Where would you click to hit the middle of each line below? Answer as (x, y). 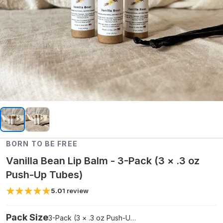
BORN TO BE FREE (42, 144)
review (78, 191)
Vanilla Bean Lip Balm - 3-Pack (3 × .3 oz (103, 161)
